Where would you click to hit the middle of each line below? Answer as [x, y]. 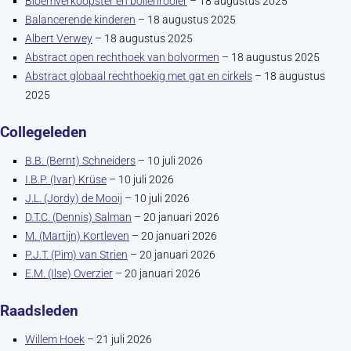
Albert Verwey [59, 38]
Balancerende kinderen [80, 20]
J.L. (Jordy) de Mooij [74, 198]
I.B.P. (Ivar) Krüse [66, 179]
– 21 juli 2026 [118, 339]
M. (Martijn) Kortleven [77, 236]
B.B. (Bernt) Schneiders [80, 161]
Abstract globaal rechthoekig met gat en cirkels [139, 76]
